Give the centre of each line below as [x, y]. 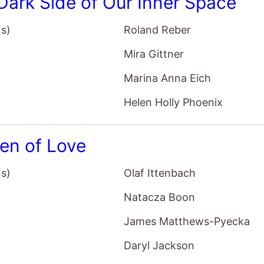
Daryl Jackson [159, 245]
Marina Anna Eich [168, 78]
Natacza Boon [160, 197]
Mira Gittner [154, 54]
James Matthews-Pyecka [187, 221]
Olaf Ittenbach [160, 173]
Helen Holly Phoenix [174, 102]
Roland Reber [158, 29]
